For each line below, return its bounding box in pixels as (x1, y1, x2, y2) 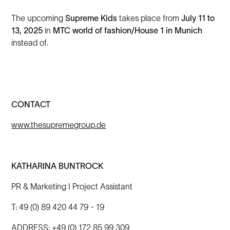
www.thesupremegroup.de (11, 120, 106, 129)
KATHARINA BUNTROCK (11, 161, 104, 170)
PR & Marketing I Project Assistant (11, 182, 133, 191)
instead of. (11, 38, 49, 47)
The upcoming (11, 13, 66, 23)
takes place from (117, 13, 182, 23)
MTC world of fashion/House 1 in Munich (53, 26, 203, 35)
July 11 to (181, 13, 215, 23)
